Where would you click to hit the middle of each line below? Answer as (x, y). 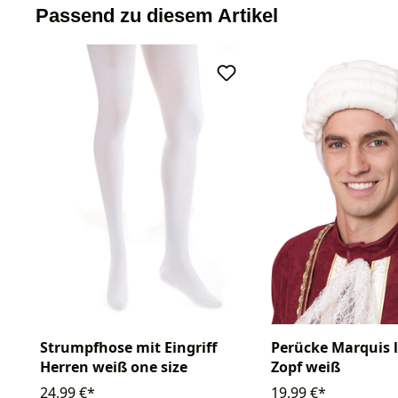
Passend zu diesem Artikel (157, 16)
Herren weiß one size (114, 366)
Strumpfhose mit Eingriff (128, 347)
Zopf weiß (306, 367)
